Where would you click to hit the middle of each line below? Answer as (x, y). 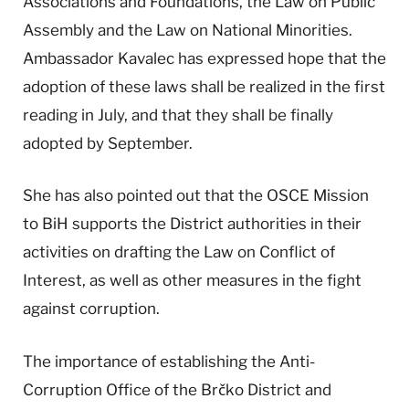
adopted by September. (108, 144)
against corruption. (91, 309)
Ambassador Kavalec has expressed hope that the (204, 59)
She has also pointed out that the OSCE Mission (196, 196)
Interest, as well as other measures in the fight (192, 281)
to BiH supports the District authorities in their (192, 224)
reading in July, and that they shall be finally (178, 115)
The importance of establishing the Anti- (169, 361)
